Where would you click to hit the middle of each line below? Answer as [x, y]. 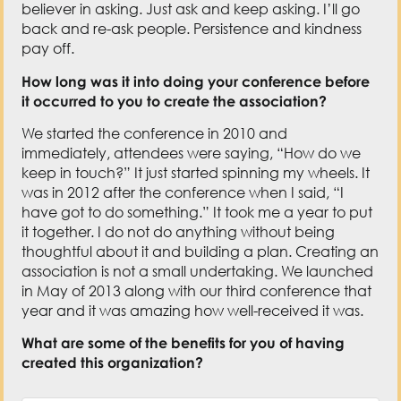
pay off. [48, 49]
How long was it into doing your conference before [196, 81]
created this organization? [113, 363]
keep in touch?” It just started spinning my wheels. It [196, 172]
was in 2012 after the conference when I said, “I [183, 192]
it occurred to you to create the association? [175, 101]
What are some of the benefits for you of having [183, 343]
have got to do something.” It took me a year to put [197, 212]
